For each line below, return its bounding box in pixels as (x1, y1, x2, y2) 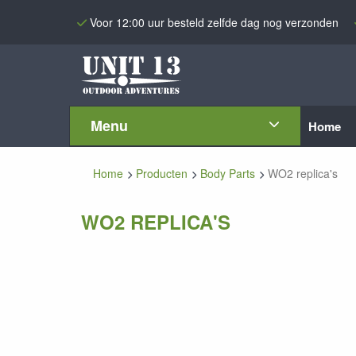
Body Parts (200, 165, 255, 181)
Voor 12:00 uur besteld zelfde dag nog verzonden (90, 14, 339, 30)
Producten (136, 165, 188, 181)
